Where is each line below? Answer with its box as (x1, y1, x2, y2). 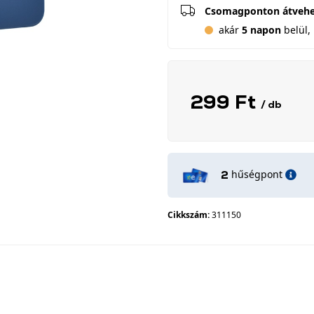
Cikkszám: (168, 209, 212, 221)
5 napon (242, 23, 281, 36)
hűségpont (231, 168, 282, 181)
